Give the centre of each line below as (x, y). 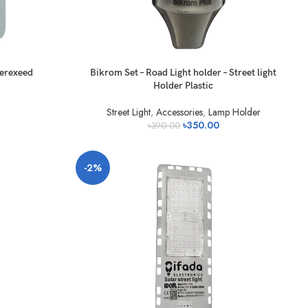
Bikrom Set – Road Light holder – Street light (184, 73)
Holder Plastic (184, 86)
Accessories (179, 112)
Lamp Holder (234, 112)
